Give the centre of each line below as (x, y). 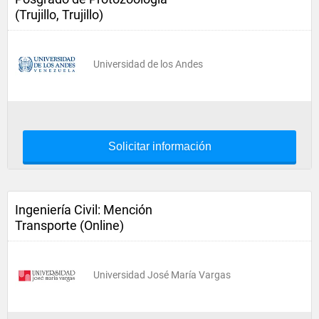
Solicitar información (159, 146)
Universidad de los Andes (148, 64)
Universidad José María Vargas (162, 275)
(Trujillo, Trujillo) (59, 15)
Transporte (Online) (69, 225)
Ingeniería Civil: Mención (84, 210)
